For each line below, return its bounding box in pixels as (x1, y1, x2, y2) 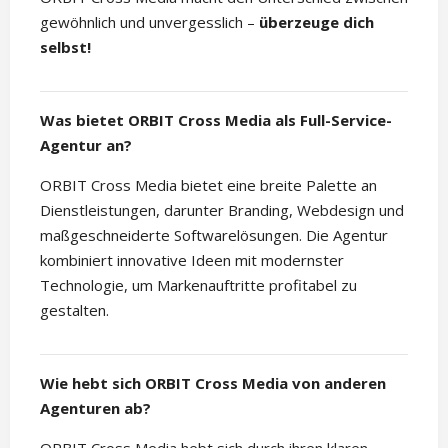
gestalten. (40, 300, 109, 321)
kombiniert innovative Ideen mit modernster (40, 250, 344, 271)
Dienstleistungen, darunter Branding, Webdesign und (40, 200, 404, 221)
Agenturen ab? (40, 398, 151, 419)
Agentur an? (40, 135, 132, 156)
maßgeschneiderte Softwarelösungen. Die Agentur (40, 225, 388, 246)
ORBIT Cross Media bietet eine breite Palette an (40, 175, 377, 196)
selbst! (40, 37, 91, 58)
